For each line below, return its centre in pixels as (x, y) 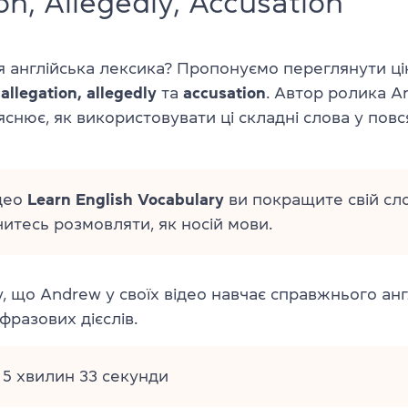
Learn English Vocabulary (126, 199)
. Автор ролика (328, 92)
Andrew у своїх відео (123, 294)
